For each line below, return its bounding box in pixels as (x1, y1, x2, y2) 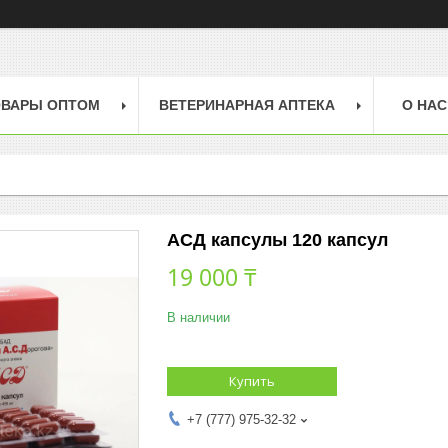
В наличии (167, 309, 230, 325)
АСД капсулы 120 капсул (167, 229, 388, 250)
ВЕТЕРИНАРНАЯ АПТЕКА (159, 96, 335, 113)
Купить (229, 371, 275, 390)
